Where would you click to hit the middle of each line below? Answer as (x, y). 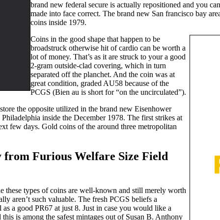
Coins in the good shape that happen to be (95, 39)
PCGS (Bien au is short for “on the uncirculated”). (108, 92)
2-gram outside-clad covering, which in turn (98, 66)
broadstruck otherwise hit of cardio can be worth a (108, 48)
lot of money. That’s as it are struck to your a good (108, 57)
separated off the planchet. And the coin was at (103, 75)
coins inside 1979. (58, 23)
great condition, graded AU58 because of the (100, 83)
